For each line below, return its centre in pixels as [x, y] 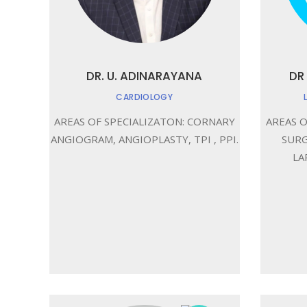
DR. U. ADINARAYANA [145, 76]
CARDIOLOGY [145, 97]
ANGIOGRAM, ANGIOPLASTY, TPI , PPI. [144, 139]
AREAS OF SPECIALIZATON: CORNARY [144, 121]
